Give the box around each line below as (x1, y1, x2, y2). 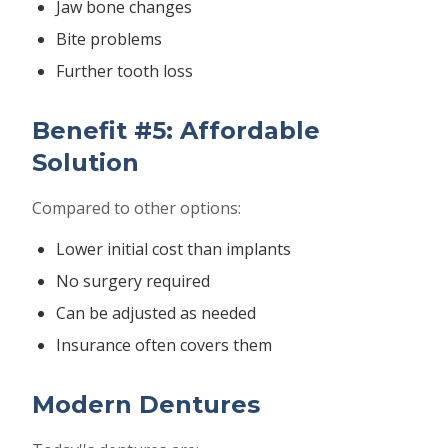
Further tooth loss (56, 60, 193, 82)
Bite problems (56, 28, 162, 50)
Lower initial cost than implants (56, 238, 291, 260)
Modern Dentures (32, 390, 260, 419)
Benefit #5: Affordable (32, 116, 320, 145)
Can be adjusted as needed (56, 302, 256, 324)
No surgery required (56, 270, 210, 292)
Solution (32, 148, 139, 177)
